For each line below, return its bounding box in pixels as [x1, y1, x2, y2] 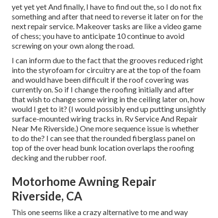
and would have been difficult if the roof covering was [12, 75, 189, 85]
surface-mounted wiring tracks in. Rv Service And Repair [12, 114, 198, 124]
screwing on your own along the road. [12, 41, 134, 51]
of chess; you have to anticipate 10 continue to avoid [12, 31, 184, 41]
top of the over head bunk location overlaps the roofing [12, 143, 194, 153]
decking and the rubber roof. [12, 153, 106, 163]
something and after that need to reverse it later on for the [12, 12, 203, 21]
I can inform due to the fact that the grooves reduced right [12, 55, 203, 65]
